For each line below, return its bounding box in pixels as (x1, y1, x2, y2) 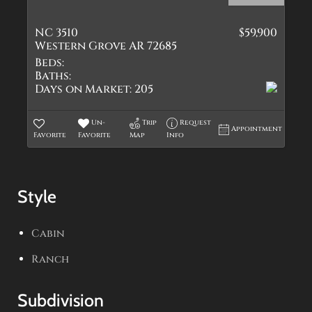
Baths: (35, 68, 71, 84)
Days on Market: (35, 81, 132, 97)
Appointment (231, 124, 283, 134)
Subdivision (17, 290, 104, 311)
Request (180, 118, 212, 127)
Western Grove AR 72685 (35, 38, 177, 54)
